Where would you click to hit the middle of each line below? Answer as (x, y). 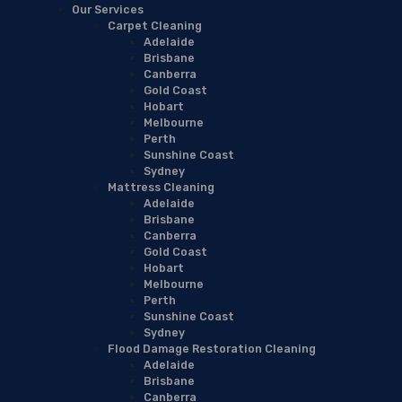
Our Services (108, 9)
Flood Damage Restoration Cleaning (212, 348)
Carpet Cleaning (155, 25)
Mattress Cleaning (161, 187)
